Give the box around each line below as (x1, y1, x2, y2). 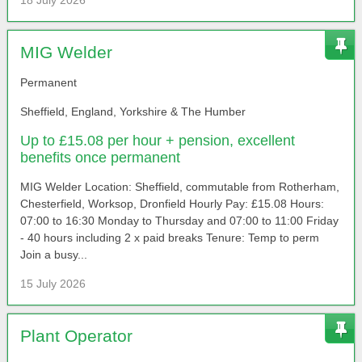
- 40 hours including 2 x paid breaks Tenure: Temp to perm (19, 231, 319, 245)
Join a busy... (19, 248, 87, 262)
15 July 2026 (19, 277, 86, 291)
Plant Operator (19, 326, 133, 346)
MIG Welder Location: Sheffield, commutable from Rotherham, (19, 180, 339, 194)
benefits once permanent (19, 149, 180, 166)
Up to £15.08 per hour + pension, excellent (19, 133, 295, 149)
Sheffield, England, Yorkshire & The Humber (19, 105, 246, 119)
